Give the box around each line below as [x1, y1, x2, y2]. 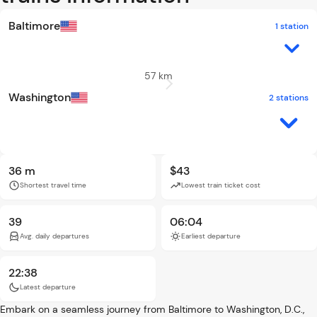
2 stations [269, 92, 309, 103]
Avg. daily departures [20, 231, 89, 241]
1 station [275, 21, 309, 32]
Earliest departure [181, 231, 241, 241]
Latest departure [20, 282, 76, 292]
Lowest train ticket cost [181, 180, 260, 190]
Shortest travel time [20, 180, 86, 190]
